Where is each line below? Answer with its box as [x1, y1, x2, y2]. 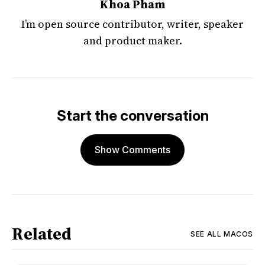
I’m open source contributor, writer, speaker [21, 17, 244, 31]
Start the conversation [56, 107, 209, 124]
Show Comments [95, 144, 170, 156]
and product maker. [83, 33, 182, 48]
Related [12, 222, 72, 245]
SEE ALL [190, 229, 222, 238]
